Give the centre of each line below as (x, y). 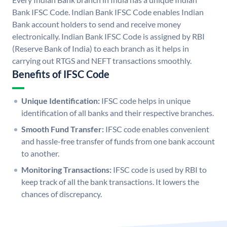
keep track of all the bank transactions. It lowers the (110, 182)
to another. (40, 154)
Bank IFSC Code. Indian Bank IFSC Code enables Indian (108, 12)
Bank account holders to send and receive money (97, 24)
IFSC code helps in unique (146, 101)
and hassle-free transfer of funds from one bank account (118, 141)
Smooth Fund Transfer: (63, 129)
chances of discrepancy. (62, 194)
